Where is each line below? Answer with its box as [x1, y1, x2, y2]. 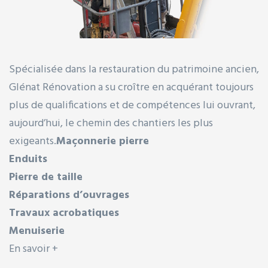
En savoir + [9, 240, 58, 258]
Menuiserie [9, 223, 65, 240]
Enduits [9, 151, 47, 169]
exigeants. [9, 133, 56, 151]
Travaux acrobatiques [9, 205, 119, 223]
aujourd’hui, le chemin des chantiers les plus [9, 115, 213, 133]
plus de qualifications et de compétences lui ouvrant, [9, 97, 255, 115]
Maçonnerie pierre [56, 133, 149, 151]
